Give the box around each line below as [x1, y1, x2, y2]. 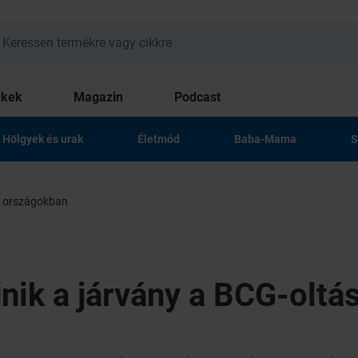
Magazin [74, 89, 123, 105]
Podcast [174, 89, 221, 105]
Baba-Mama [234, 133, 296, 145]
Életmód [137, 133, 180, 145]
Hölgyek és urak [2, 133, 83, 145]
